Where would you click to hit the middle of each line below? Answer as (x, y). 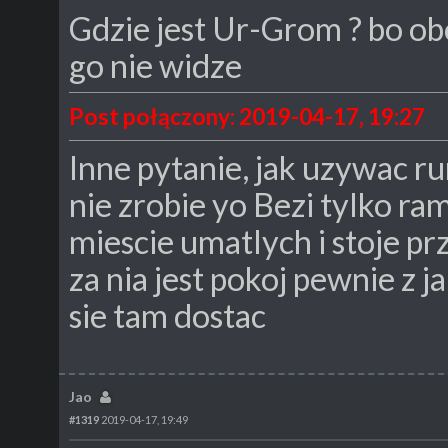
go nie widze (155, 65)
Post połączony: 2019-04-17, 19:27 (247, 116)
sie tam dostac (167, 315)
